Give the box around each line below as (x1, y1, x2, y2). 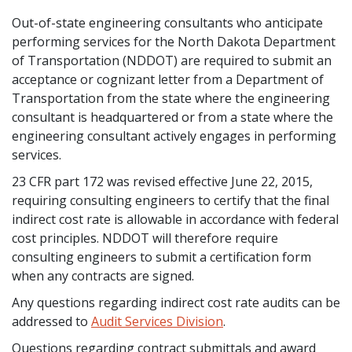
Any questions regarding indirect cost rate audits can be (12, 293, 340, 311)
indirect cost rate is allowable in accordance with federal (12, 210, 339, 228)
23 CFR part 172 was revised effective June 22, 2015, (12, 172, 313, 190)
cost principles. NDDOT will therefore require (12, 229, 278, 247)
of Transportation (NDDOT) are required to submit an (12, 51, 332, 69)
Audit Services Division (91, 312, 223, 330)
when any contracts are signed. (12, 266, 194, 284)
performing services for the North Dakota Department (12, 32, 335, 50)
